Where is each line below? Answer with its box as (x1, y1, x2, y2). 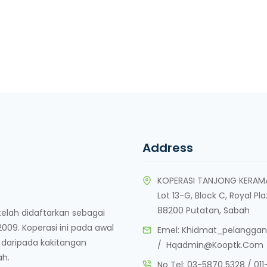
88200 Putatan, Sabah (157, 204, 250, 216)
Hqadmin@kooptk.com (166, 239, 263, 251)
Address (142, 139, 193, 156)
